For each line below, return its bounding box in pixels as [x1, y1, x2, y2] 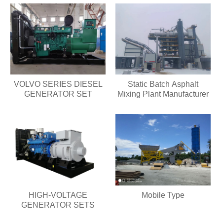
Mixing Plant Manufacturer [117, 90, 209, 99]
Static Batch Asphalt [127, 80, 198, 89]
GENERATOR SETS [21, 200, 95, 209]
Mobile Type [141, 190, 184, 199]
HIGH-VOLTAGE [29, 190, 88, 199]
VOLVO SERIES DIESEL [13, 80, 103, 89]
